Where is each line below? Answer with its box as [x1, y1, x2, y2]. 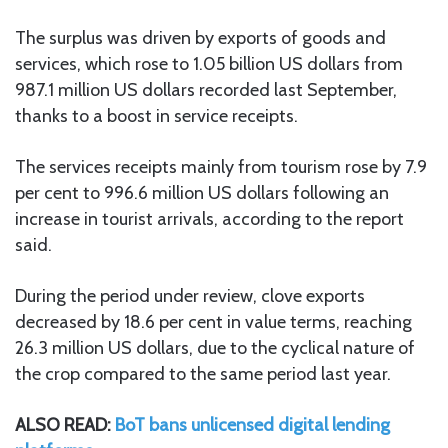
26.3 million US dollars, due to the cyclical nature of [15, 336, 415, 359]
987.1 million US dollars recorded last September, [15, 78, 397, 101]
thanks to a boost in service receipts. [15, 104, 298, 127]
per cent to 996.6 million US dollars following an [15, 181, 389, 204]
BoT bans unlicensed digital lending [115, 413, 390, 436]
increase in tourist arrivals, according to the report [15, 207, 404, 230]
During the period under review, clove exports [15, 284, 365, 307]
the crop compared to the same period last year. [15, 362, 391, 385]
